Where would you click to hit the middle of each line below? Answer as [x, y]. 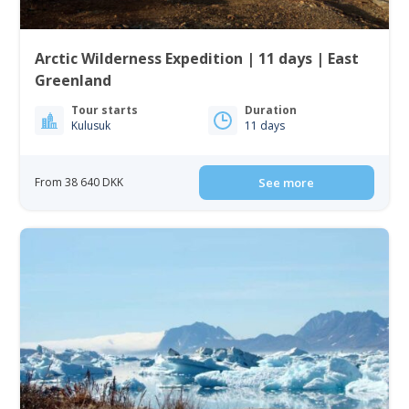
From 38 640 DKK [79, 182]
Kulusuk [91, 126]
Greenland [73, 80]
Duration [271, 110]
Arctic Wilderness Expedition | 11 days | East [197, 58]
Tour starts [105, 110]
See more [287, 183]
